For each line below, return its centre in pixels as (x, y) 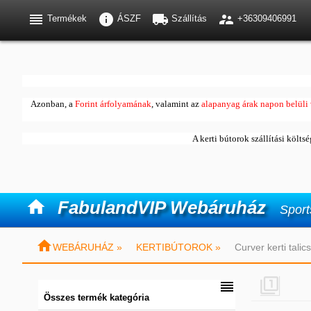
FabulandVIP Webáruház (162, 208)
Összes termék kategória (96, 297)
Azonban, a (51, 104)
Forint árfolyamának (113, 104)
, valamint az (175, 104)
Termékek (66, 19)
